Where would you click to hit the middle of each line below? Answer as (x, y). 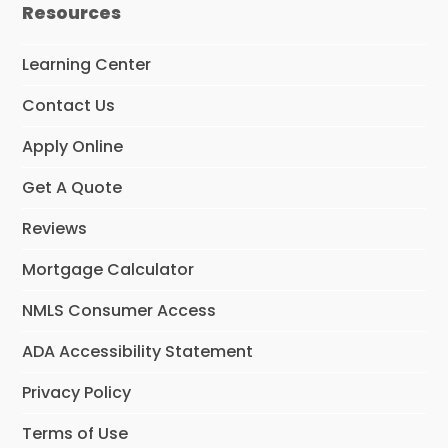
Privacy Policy (77, 392)
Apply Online (73, 146)
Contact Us (69, 105)
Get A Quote (72, 187)
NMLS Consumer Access (119, 310)
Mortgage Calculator (108, 269)
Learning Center (87, 64)
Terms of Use (75, 433)
